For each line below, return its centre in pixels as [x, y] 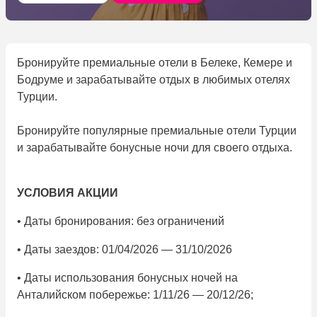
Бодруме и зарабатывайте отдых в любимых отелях [154, 80]
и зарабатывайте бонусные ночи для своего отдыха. [155, 148]
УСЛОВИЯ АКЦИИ [70, 193]
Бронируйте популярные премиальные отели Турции [157, 131]
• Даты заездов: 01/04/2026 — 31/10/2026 [125, 250]
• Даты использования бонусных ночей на [127, 278]
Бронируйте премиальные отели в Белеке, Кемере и [155, 63]
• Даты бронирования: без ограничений [121, 221]
